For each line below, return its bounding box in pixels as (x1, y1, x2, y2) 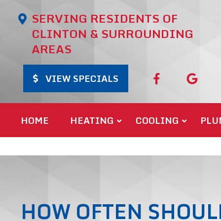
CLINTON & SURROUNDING (32, 24, 194, 43)
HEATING (70, 113, 114, 128)
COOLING (135, 113, 179, 128)
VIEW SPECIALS (45, 71, 119, 86)
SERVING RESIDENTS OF (32, 9, 178, 28)
